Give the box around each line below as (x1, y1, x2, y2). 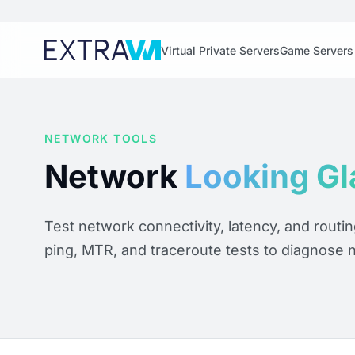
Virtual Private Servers (160, 43, 280, 57)
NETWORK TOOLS (44, 132, 158, 145)
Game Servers (279, 43, 353, 57)
